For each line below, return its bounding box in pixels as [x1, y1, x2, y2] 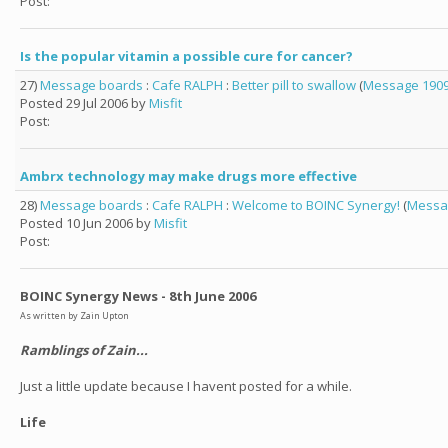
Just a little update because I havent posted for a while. [20, 377, 352, 395]
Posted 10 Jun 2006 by [20, 214, 154, 232]
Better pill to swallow [232, 76, 356, 94]
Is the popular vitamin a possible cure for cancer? [20, 47, 353, 65]
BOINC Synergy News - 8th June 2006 [20, 287, 256, 305]
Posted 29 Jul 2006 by [20, 94, 149, 112]
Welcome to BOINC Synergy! [232, 196, 400, 214]
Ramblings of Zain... [20, 341, 148, 359]
